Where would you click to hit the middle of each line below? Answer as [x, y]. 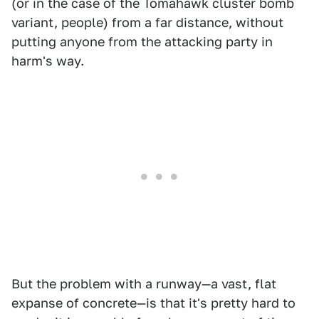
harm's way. [48, 61]
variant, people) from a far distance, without [147, 22]
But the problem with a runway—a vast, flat [144, 284]
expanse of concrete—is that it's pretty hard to [153, 303]
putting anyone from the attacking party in [142, 42]
